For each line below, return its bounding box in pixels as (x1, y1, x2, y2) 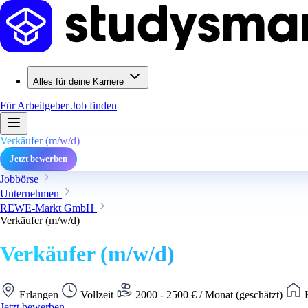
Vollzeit (78, 288, 116, 300)
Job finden (71, 100, 117, 111)
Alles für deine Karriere (33, 76, 124, 87)
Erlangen (16, 288, 61, 300)
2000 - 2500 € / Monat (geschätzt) (133, 288, 285, 300)
